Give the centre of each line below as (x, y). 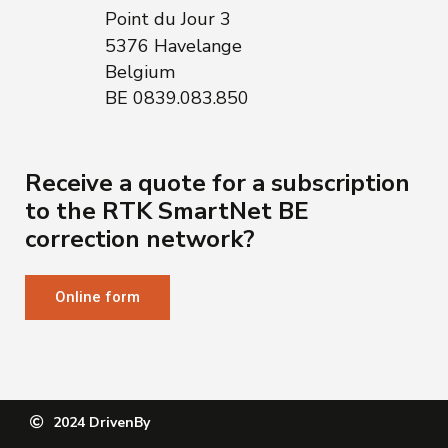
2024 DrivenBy (101, 422)
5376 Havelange (173, 45)
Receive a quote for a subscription (217, 182)
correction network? (140, 238)
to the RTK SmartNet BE (167, 210)
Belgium (140, 71)
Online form (97, 296)
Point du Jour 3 (168, 19)
